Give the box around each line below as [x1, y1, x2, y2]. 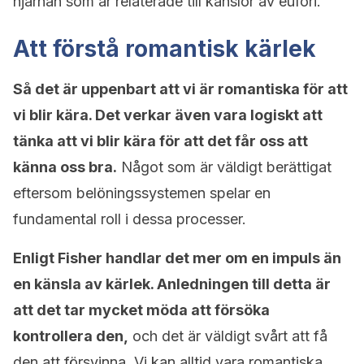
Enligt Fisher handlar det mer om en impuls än [13, 249, 341, 266]
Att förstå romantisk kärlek [13, 35, 316, 63]
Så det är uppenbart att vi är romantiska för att [13, 80, 348, 97]
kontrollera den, [13, 327, 128, 344]
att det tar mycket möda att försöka [13, 301, 270, 318]
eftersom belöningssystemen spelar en [13, 184, 271, 201]
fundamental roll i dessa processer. [13, 210, 246, 227]
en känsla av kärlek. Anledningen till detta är [13, 275, 331, 292]
